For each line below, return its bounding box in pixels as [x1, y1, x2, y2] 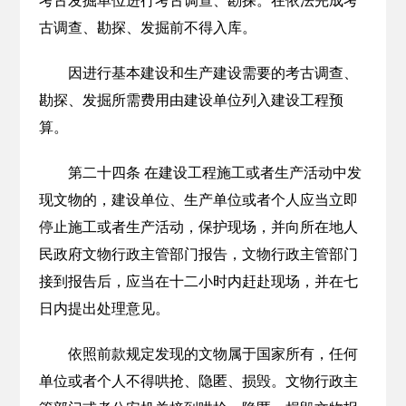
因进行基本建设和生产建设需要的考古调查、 [67, 65, 358, 81]
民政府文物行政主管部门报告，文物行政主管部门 [38, 246, 358, 262]
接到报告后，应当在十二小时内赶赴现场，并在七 [38, 274, 358, 289]
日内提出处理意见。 [38, 301, 169, 316]
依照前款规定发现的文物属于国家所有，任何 [67, 346, 358, 362]
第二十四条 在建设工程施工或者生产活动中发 [67, 165, 362, 180]
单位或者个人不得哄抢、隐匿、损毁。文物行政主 [38, 373, 358, 389]
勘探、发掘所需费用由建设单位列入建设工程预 [38, 92, 343, 108]
